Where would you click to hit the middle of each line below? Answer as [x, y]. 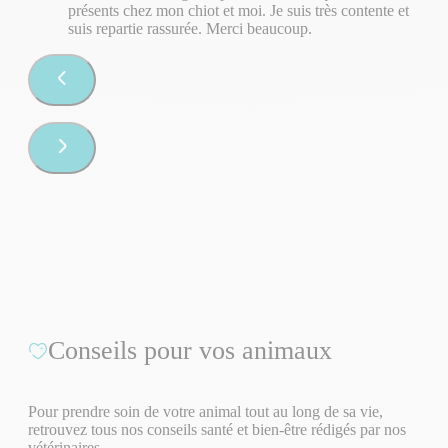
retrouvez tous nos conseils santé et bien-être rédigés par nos [217, 430]
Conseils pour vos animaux [190, 350]
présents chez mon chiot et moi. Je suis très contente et [238, 11]
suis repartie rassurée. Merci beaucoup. [190, 29]
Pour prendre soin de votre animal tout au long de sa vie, [205, 412]
